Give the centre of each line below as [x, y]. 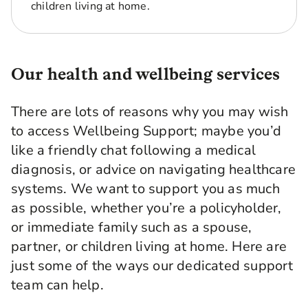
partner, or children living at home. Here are [149, 246]
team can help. [57, 285]
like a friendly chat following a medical [134, 150]
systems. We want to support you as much [145, 188]
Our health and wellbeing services [146, 74]
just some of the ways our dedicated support [152, 265]
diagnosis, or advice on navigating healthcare [154, 169]
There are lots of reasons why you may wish [150, 111]
